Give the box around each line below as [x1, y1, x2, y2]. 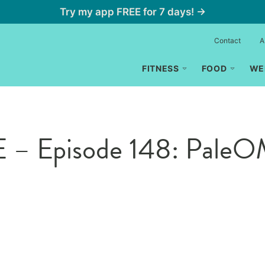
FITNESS [141, 63, 179, 73]
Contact [214, 36, 241, 45]
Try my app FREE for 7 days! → [59, 6, 206, 18]
